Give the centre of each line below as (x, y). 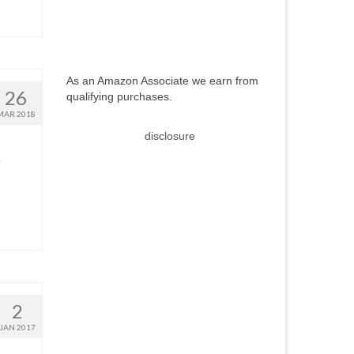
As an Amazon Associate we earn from (162, 81)
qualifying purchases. (119, 96)
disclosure (169, 136)
